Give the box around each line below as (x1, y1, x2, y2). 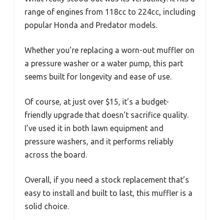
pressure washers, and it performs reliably (25, 137, 173, 146)
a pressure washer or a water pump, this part (25, 58, 183, 68)
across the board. (25, 150, 87, 159)
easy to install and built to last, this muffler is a (25, 188, 192, 197)
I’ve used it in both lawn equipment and (25, 123, 164, 133)
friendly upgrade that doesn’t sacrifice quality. (25, 110, 189, 119)
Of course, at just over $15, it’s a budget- (25, 97, 169, 106)
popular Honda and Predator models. (25, 20, 157, 29)
